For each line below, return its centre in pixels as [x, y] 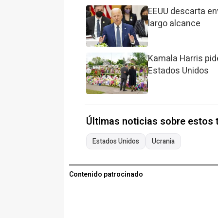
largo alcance [174, 24]
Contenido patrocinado [106, 174]
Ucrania [163, 141]
